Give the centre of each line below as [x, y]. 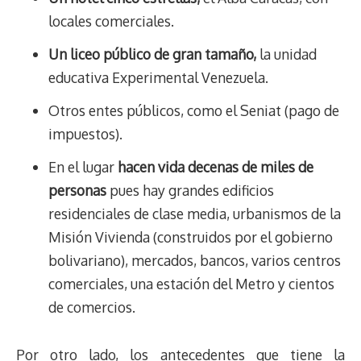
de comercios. [92, 307]
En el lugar [81, 167]
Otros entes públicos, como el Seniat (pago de [194, 111]
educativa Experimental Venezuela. [158, 78]
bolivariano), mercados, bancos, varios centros [195, 261]
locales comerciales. [111, 21]
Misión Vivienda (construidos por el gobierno [191, 237]
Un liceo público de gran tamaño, [152, 54]
